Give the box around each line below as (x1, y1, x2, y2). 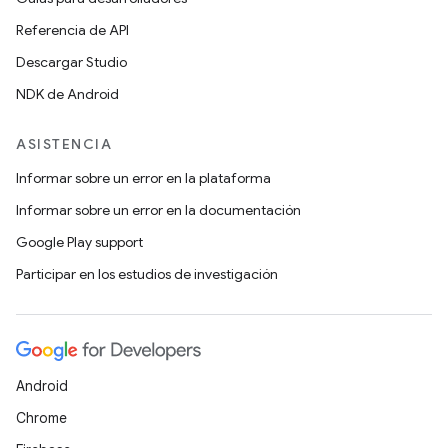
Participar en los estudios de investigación (16, 265, 278, 283)
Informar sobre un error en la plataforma (16, 169, 271, 187)
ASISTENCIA (16, 135, 112, 153)
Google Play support (16, 233, 143, 251)
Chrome (16, 409, 67, 427)
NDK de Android (16, 85, 119, 103)
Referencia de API (16, 21, 129, 39)
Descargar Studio (16, 53, 127, 71)
